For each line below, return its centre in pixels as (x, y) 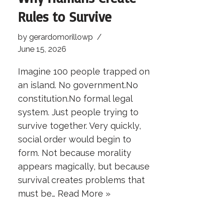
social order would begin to (75, 139)
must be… (38, 194)
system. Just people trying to (78, 112)
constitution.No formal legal (75, 99)
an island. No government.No (78, 85)
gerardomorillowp (61, 37)
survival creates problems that (81, 180)
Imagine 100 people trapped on (84, 72)
